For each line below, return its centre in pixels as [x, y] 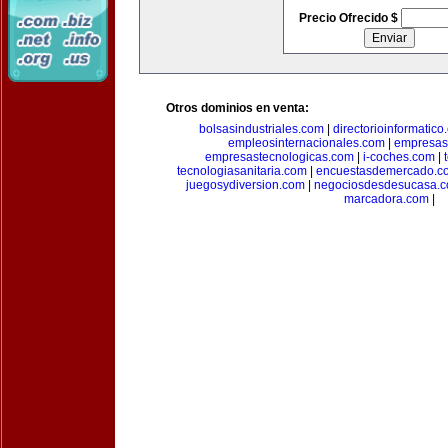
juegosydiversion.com [245, 185]
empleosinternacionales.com [306, 143]
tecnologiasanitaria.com [241, 171]
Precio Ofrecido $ [349, 18]
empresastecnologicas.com [279, 157]
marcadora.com [386, 199]
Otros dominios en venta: [237, 108]
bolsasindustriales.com [261, 129]
